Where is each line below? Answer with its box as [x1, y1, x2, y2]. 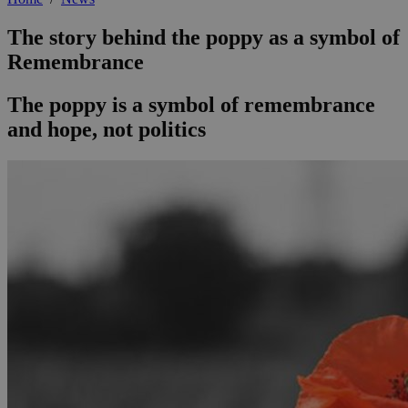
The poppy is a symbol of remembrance [7, 93, 375, 117]
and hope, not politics [7, 117, 206, 142]
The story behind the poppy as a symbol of [7, 25, 400, 50]
